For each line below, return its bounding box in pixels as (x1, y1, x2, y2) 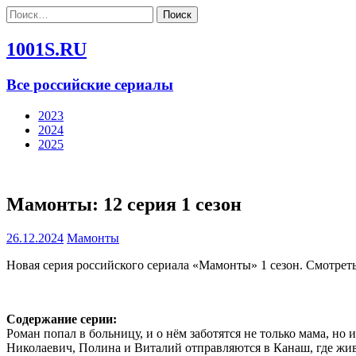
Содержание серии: (6, 312, 117, 327)
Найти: (6, 6, 44, 19)
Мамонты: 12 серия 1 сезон (6, 194, 242, 215)
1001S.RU (6, 38, 87, 60)
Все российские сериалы (6, 75, 173, 93)
